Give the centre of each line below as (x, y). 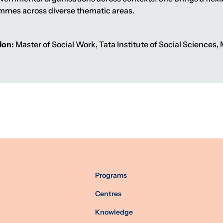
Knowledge (114, 212)
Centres (109, 194)
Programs (111, 175)
